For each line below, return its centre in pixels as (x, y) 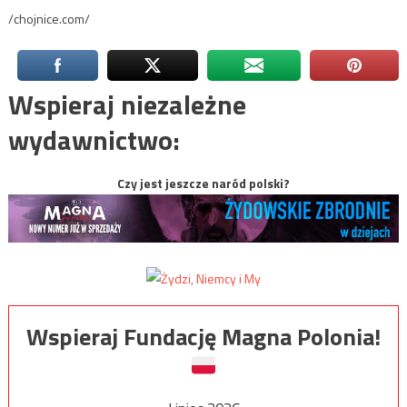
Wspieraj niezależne (127, 105)
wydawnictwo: (94, 140)
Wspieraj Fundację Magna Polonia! (203, 336)
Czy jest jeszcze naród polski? (203, 184)
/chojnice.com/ (49, 19)
